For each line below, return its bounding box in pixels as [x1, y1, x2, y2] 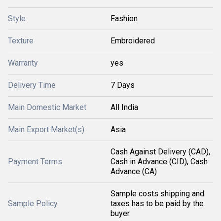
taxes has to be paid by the [110, 199, 204, 208]
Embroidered [110, 36, 155, 45]
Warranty [8, 58, 38, 68]
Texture [8, 36, 34, 45]
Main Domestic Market [8, 103, 86, 112]
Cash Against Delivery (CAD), [110, 147, 210, 156]
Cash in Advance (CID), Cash [110, 157, 208, 166]
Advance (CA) [110, 167, 157, 176]
